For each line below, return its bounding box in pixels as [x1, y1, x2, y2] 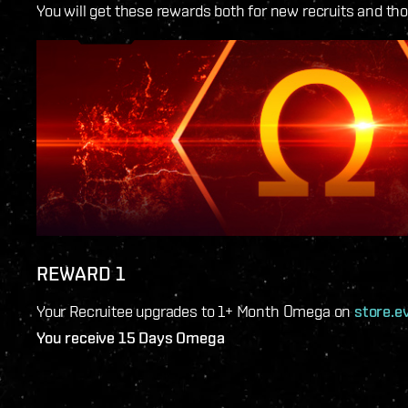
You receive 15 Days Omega [36, 328, 225, 348]
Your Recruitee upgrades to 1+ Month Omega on [36, 301, 354, 321]
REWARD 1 [36, 261, 126, 286]
